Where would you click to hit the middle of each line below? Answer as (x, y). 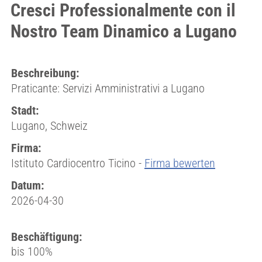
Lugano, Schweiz (49, 126)
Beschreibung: (45, 73)
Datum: (27, 185)
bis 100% (32, 251)
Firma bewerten (180, 163)
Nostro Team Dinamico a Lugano (123, 31)
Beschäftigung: (46, 237)
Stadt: (25, 111)
